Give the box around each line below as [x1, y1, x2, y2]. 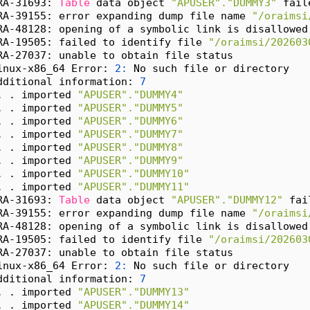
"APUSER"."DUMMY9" [77, 154, 183, 167]
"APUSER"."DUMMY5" [77, 102, 183, 114]
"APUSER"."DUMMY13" [77, 286, 190, 298]
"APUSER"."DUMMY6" [77, 115, 183, 127]
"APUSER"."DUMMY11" [77, 181, 190, 193]
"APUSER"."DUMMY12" [171, 194, 283, 206]
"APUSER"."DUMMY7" [77, 128, 183, 140]
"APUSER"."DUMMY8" [77, 141, 183, 154]
